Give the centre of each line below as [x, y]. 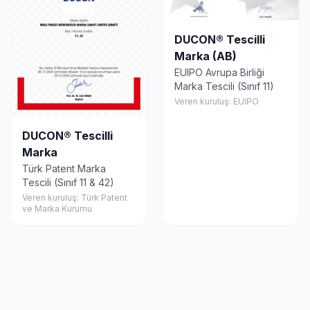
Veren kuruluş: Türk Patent [75, 198]
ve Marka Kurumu [57, 209]
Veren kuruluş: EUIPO [217, 102]
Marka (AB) [206, 56]
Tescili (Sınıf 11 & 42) [68, 183]
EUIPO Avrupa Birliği [219, 73]
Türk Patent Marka [64, 169]
